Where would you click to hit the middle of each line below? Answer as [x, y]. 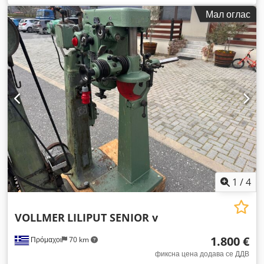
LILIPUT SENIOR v [113, 217]
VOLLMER [40, 217]
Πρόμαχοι [45, 240]
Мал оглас [228, 14]
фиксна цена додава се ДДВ [202, 254]
